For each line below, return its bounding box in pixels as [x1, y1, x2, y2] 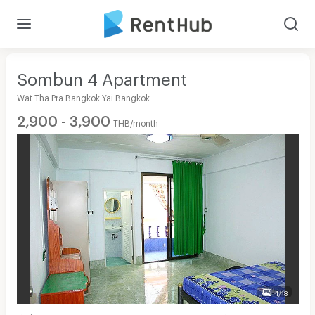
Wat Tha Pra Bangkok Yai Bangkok [16, 92, 150, 100]
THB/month [112, 117, 158, 125]
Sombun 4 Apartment [16, 68, 187, 82]
